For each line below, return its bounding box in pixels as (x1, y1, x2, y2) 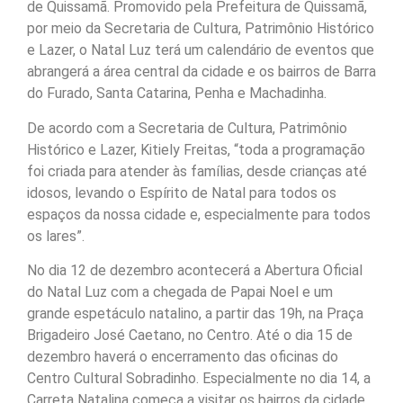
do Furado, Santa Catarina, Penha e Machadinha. (27, 85, 327, 103)
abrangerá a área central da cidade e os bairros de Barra (27, 63, 376, 81)
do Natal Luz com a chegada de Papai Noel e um (27, 283, 333, 301)
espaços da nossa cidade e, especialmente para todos (27, 205, 371, 223)
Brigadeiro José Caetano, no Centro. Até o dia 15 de (27, 327, 353, 345)
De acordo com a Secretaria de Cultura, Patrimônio (27, 119, 347, 137)
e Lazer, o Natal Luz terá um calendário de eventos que (27, 41, 374, 59)
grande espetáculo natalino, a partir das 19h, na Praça (27, 305, 363, 323)
